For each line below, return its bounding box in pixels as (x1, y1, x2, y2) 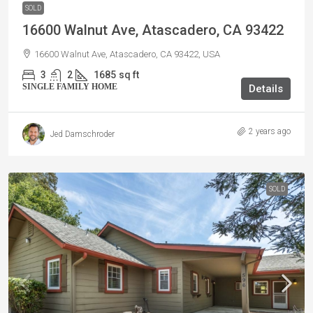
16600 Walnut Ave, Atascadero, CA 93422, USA (34, 49, 220, 60)
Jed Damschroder (50, 129, 115, 140)
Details (249, 82, 283, 96)
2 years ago (249, 126, 291, 137)
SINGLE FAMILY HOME (22, 82, 117, 92)
